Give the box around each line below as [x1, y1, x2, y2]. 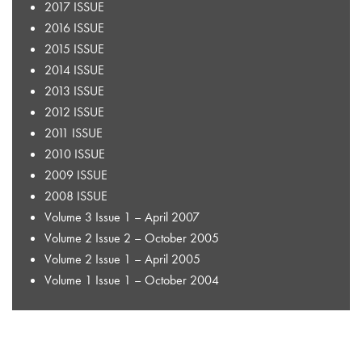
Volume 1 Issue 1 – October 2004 [44, 271, 219, 288]
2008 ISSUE [44, 187, 107, 204]
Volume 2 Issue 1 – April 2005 [44, 250, 200, 267]
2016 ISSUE [44, 19, 104, 36]
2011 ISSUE [44, 124, 103, 141]
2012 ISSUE [44, 103, 104, 120]
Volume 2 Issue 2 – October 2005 [44, 229, 219, 246]
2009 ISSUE [44, 166, 107, 183]
